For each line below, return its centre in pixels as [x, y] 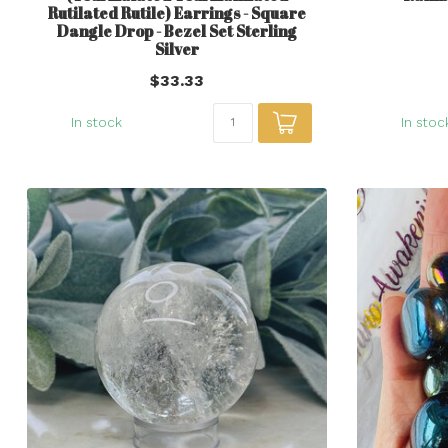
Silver [177, 48]
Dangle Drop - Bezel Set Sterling [177, 30]
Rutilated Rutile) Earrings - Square [177, 12]
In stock [96, 122]
